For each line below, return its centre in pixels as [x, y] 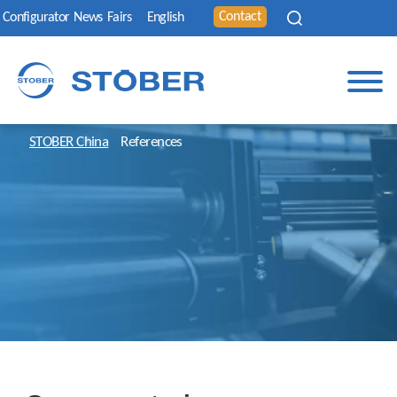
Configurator [36, 18]
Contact [240, 17]
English [165, 18]
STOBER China [69, 142]
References [152, 142]
